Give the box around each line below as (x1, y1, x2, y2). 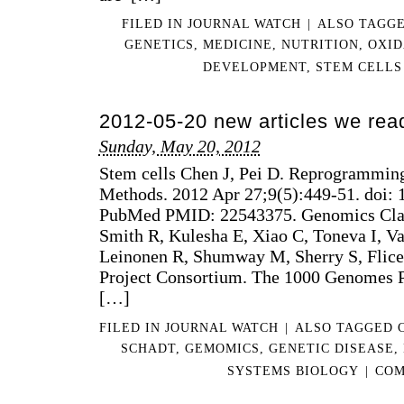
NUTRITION (281, 36, 359, 51)
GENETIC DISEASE (268, 340, 394, 355)
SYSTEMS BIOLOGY (226, 363, 359, 378)
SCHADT (120, 340, 176, 355)
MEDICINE (203, 36, 272, 51)
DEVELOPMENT (202, 59, 307, 74)
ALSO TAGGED (295, 319, 399, 335)
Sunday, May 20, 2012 (98, 136, 261, 157)
